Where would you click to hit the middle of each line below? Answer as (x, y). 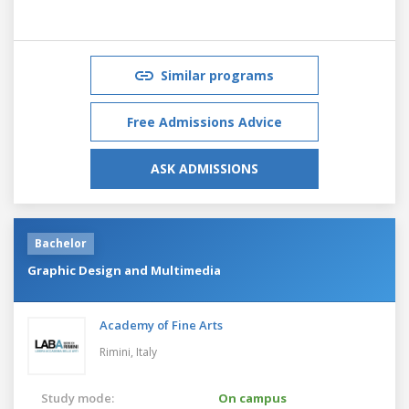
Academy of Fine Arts (161, 325)
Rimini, (118, 351)
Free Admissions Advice (204, 121)
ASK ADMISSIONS (204, 168)
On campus (252, 398)
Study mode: (78, 398)
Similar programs (217, 75)
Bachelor (61, 243)
